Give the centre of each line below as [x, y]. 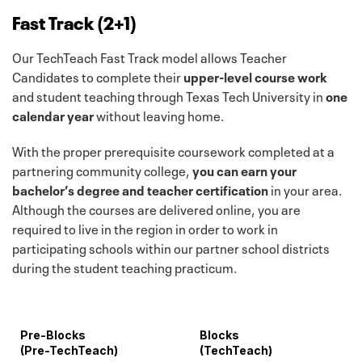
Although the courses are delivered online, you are [156, 208]
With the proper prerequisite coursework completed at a [173, 150]
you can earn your [244, 169]
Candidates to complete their [98, 76]
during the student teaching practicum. [124, 266]
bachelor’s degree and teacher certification [140, 189]
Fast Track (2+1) [74, 21]
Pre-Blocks [53, 335]
